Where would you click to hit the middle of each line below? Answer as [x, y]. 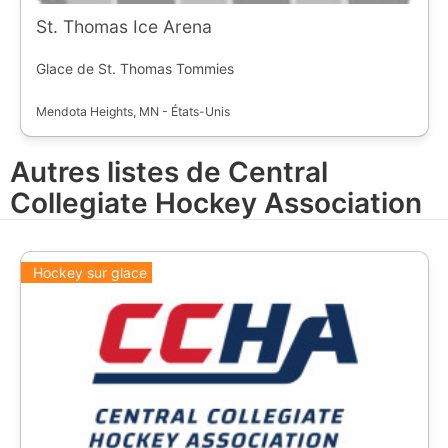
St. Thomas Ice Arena [123, 26]
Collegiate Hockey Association [216, 203]
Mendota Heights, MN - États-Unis [132, 111]
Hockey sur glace [89, 272]
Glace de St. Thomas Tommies [134, 68]
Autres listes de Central [169, 172]
